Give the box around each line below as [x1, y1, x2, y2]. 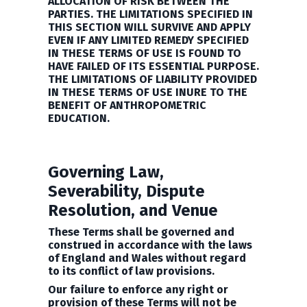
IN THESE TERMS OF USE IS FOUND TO [48, 47, 241, 60]
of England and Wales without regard [48, 251, 246, 265]
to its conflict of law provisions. [48, 265, 214, 278]
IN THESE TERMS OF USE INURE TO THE [48, 86, 247, 99]
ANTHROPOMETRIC [110, 99, 206, 112]
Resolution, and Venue [48, 201, 218, 220]
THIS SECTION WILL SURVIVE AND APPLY [48, 21, 251, 34]
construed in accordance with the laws [48, 238, 252, 251]
